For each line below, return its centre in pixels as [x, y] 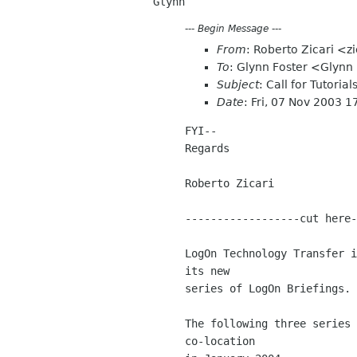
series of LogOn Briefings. [268, 288]
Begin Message [233, 29]
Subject [238, 84]
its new [210, 271]
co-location [223, 341]
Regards [207, 148]
